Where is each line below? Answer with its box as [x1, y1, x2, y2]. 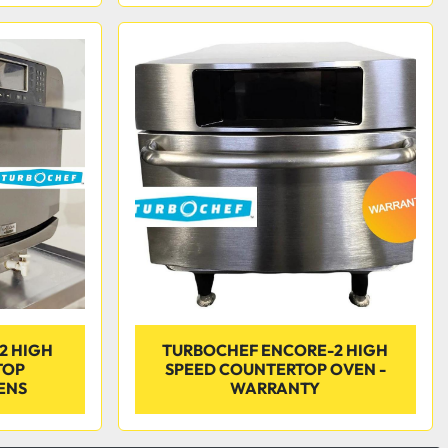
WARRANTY [230, 378, 321, 398]
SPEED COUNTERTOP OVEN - [164, 359, 386, 379]
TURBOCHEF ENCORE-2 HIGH [162, 340, 389, 360]
